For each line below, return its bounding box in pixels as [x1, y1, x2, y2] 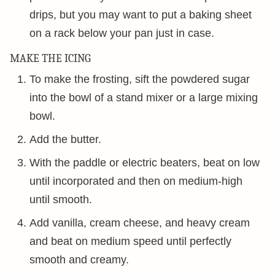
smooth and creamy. [29, 253, 129, 266]
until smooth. [29, 193, 92, 206]
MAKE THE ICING [10, 52, 91, 65]
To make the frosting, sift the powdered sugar [29, 72, 250, 85]
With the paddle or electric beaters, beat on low [29, 156, 260, 169]
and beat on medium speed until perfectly [29, 234, 231, 247]
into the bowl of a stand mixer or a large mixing [29, 91, 258, 104]
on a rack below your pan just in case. [29, 26, 214, 39]
